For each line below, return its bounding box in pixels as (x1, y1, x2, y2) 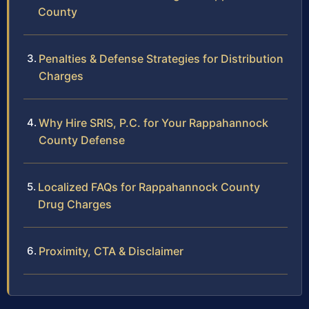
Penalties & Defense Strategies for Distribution (39, 51, 283, 66)
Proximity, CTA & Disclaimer (39, 243, 183, 258)
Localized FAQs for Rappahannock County (38, 179, 260, 194)
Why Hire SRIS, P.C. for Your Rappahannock (39, 115, 268, 130)
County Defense (39, 132, 125, 147)
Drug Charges (38, 197, 112, 211)
